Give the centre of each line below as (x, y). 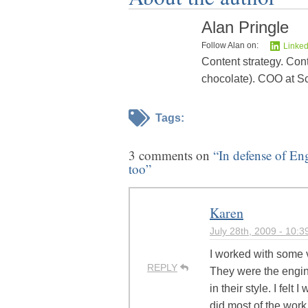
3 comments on (171, 155)
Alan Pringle (245, 27)
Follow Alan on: (230, 46)
